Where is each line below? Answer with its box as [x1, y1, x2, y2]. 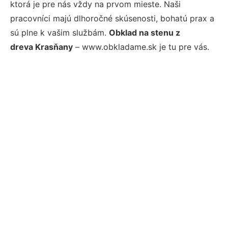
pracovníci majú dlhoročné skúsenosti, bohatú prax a [10, 13, 214, 23]
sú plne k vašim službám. [10, 27, 109, 38]
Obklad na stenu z [109, 27, 180, 38]
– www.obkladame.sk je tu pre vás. [73, 42, 209, 52]
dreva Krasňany [10, 42, 73, 52]
